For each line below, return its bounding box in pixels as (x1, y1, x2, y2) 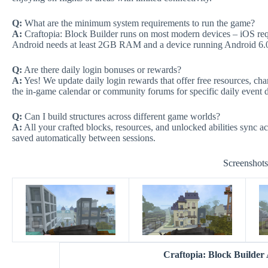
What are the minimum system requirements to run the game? (22, 17, 255, 28)
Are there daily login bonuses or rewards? (22, 64, 181, 75)
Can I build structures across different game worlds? (22, 111, 220, 121)
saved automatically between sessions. (12, 132, 156, 143)
